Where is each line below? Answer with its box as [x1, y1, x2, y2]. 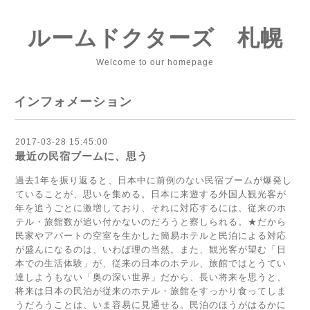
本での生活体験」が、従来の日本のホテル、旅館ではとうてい [15, 258, 286, 268]
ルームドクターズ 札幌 [27, 26, 283, 51]
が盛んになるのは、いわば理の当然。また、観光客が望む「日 [15, 244, 286, 255]
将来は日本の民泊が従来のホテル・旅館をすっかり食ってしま [15, 286, 286, 296]
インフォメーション [14, 95, 132, 109]
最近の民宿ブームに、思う [15, 150, 148, 162]
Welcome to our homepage [96, 57, 214, 67]
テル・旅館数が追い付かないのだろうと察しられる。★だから [15, 217, 286, 227]
